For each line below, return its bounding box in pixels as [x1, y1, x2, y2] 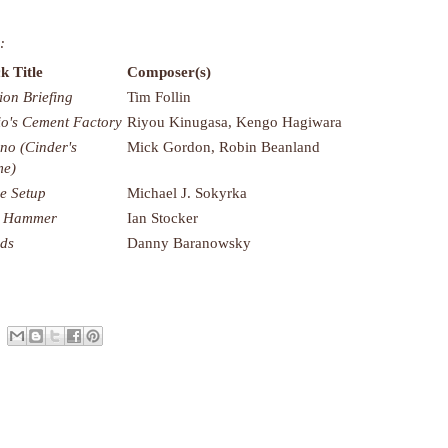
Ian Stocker [127, 208, 198, 226]
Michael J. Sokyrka [127, 183, 247, 201]
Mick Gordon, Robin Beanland [127, 137, 320, 155]
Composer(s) [127, 62, 211, 80]
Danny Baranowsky [127, 233, 251, 251]
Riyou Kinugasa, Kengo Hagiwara [127, 112, 342, 130]
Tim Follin [127, 87, 191, 105]
